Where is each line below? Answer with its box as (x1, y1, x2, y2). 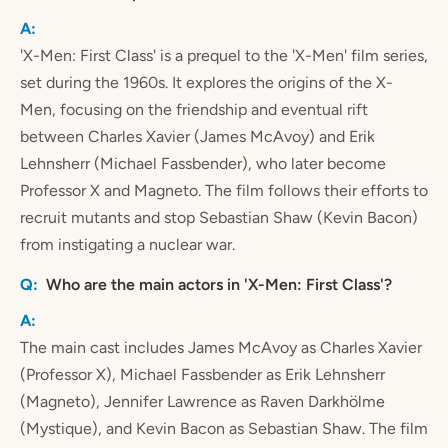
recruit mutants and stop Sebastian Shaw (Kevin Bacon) (20, 208, 418, 228)
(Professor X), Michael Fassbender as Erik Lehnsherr (20, 364, 385, 384)
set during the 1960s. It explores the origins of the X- (20, 73, 393, 93)
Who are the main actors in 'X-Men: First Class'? (46, 274, 392, 294)
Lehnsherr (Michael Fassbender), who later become (20, 154, 386, 174)
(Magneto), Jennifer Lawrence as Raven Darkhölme (20, 391, 385, 411)
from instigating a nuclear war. (20, 235, 235, 255)
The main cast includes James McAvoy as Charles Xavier (20, 337, 422, 357)
